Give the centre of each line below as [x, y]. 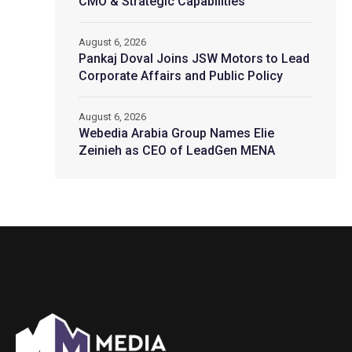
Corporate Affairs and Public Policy [181, 76]
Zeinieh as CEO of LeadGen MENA [177, 150]
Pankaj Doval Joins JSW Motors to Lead [194, 59]
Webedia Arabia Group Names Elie [176, 133]
